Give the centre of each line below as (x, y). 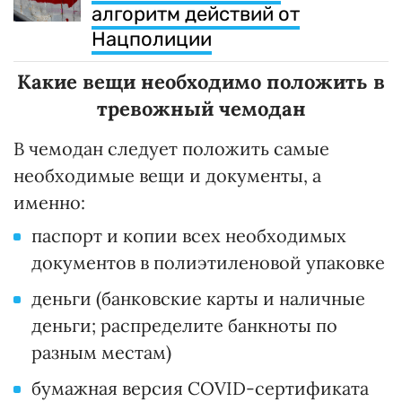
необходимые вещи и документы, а (167, 176)
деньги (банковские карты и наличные (198, 299)
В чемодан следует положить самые (171, 149)
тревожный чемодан (201, 109)
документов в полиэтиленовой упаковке (208, 263)
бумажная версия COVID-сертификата (200, 389)
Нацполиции (152, 39)
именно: (49, 203)
